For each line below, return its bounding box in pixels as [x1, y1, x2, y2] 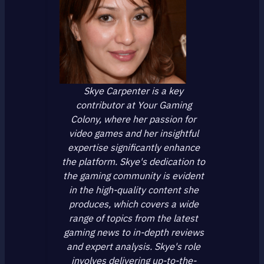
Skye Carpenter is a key [84, 84, 183, 97]
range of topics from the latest [69, 212, 198, 224]
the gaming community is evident [63, 169, 204, 181]
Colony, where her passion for [71, 113, 196, 125]
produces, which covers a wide [68, 197, 199, 210]
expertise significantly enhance [67, 141, 200, 153]
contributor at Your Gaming [75, 98, 192, 111]
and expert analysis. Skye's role [67, 240, 200, 252]
